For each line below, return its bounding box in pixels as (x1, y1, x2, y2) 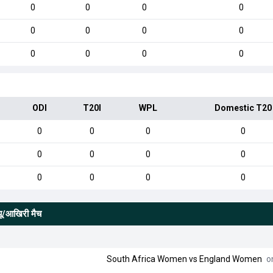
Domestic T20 (214, 103, 272, 113)
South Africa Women (106, 254, 187, 264)
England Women (199, 254, 262, 264)
